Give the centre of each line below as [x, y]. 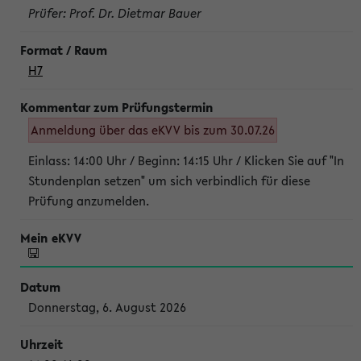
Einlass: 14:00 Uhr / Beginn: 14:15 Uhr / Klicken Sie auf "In [186, 160]
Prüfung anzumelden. [89, 201]
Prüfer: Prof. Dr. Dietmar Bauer [115, 13]
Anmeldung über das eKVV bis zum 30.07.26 [153, 130]
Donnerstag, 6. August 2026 [107, 307]
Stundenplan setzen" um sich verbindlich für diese [169, 180]
